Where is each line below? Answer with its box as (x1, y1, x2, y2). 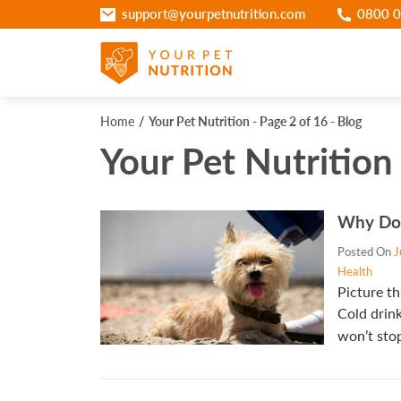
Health (337, 265, 372, 278)
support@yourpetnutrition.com (121, 6, 305, 21)
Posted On (337, 245, 394, 259)
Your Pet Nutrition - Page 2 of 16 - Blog (149, 115, 362, 129)
